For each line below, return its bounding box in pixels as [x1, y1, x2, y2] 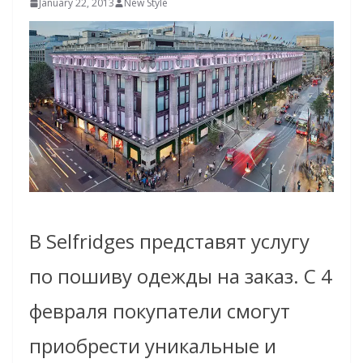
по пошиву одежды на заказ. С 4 [29, 262, 332, 289]
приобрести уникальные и [29, 331, 276, 359]
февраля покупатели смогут [29, 297, 290, 324]
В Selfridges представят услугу [29, 227, 310, 254]
